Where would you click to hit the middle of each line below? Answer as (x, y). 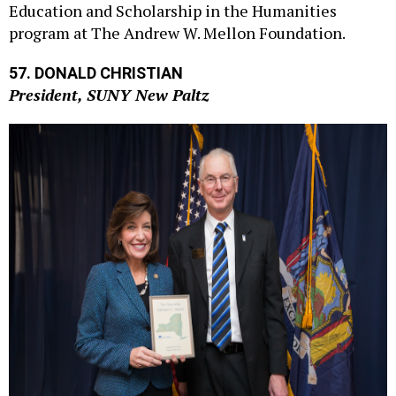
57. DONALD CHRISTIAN (96, 54)
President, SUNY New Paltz (109, 76)
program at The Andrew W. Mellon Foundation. (177, 14)
